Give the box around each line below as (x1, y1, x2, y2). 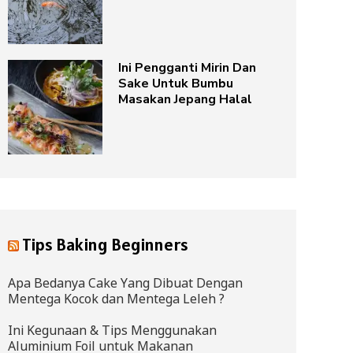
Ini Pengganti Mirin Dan (118, 58, 256, 76)
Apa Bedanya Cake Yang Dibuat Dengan (8, 273, 243, 292)
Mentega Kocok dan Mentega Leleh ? (8, 289, 225, 307)
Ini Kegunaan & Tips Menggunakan (8, 321, 217, 339)
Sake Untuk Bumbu (118, 74, 233, 92)
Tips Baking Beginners (22, 232, 188, 255)
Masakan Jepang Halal (118, 90, 252, 108)
